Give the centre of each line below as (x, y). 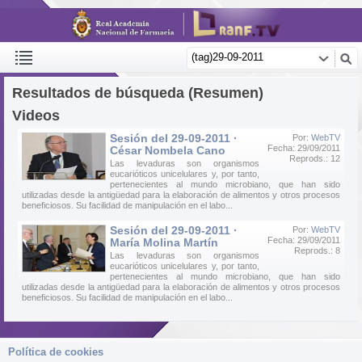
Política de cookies (56, 352)
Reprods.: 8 (317, 250)
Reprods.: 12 (315, 158)
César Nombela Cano (168, 150)
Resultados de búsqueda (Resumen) (138, 93)
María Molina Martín (164, 242)
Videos (36, 116)
